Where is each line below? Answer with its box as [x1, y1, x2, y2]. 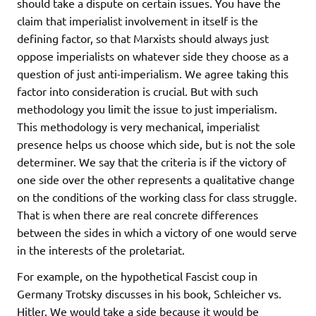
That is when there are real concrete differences [17, 207, 258, 222]
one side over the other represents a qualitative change [17, 172, 295, 187]
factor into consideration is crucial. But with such [17, 84, 258, 99]
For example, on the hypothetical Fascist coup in [17, 269, 257, 284]
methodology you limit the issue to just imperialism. [17, 102, 277, 116]
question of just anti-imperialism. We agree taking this [17, 66, 288, 81]
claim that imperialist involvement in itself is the [17, 13, 258, 28]
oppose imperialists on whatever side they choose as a [17, 49, 288, 63]
